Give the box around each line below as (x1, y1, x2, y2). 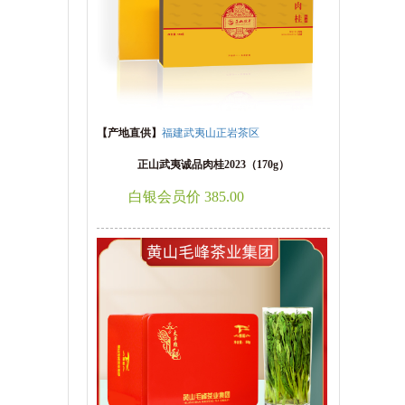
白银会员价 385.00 (128, 189, 244, 204)
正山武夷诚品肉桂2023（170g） (137, 158, 289, 171)
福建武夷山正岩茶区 (162, 127, 259, 139)
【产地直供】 (97, 127, 162, 139)
